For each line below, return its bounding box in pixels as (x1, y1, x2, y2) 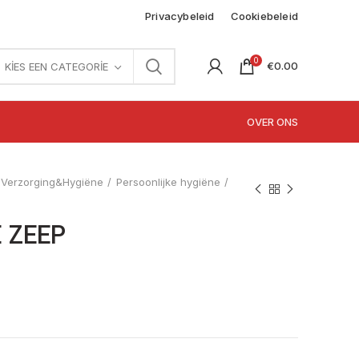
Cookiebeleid (230, 9, 298, 22)
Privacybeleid (144, 9, 215, 22)
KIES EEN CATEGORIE (5, 59, 108, 73)
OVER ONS (247, 115, 298, 128)
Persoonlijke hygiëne (116, 175, 220, 188)
